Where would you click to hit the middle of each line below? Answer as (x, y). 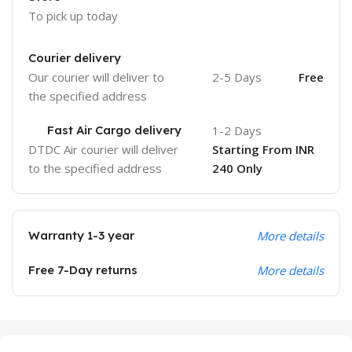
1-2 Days (236, 130)
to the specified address (95, 168)
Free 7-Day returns (83, 269)
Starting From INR (263, 149)
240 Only (237, 168)
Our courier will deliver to (96, 77)
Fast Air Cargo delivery (114, 130)
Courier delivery (75, 57)
